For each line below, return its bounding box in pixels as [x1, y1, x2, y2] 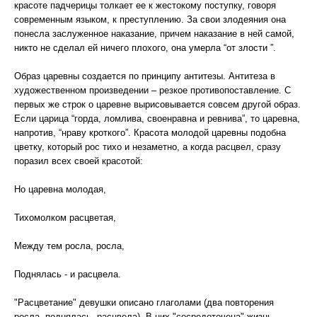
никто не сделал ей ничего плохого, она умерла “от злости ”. [14, 42, 276, 53]
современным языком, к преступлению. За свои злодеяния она [14, 14, 286, 25]
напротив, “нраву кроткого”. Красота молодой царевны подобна [14, 127, 286, 138]
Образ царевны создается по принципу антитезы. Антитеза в [14, 71, 275, 81]
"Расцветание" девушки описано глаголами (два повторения [14, 297, 274, 308]
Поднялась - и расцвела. [14, 269, 121, 279]
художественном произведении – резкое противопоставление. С [14, 85, 291, 96]
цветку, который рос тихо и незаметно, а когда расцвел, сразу [14, 142, 281, 152]
